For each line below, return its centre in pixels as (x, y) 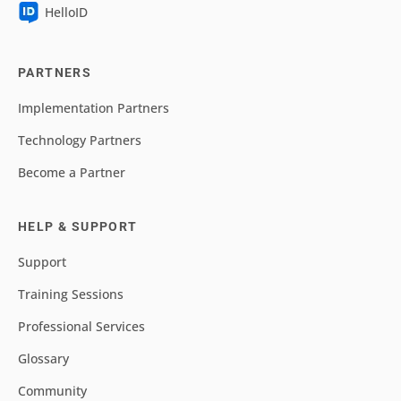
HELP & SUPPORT (78, 227)
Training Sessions (71, 294)
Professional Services (81, 327)
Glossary (43, 359)
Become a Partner (72, 173)
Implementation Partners (94, 108)
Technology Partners (80, 141)
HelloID (66, 13)
